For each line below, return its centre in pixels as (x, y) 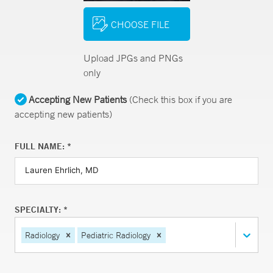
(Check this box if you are (179, 99)
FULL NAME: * (43, 146)
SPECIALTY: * (41, 210)
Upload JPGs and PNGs (133, 58)
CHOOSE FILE (140, 24)
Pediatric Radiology (116, 235)
